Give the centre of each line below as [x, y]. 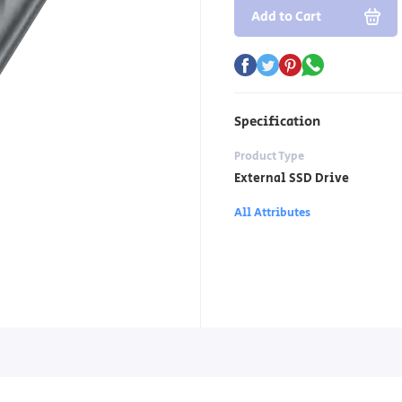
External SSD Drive [291, 178]
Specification [277, 121]
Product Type [269, 156]
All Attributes [272, 213]
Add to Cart [286, 17]
